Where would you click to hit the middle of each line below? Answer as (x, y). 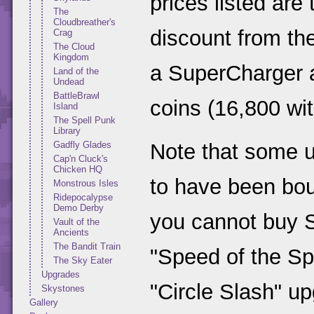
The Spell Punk (84, 120)
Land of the (76, 71)
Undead (69, 82)
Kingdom (71, 57)
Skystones (63, 288)
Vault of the (76, 222)
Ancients (71, 232)
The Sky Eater (83, 260)
